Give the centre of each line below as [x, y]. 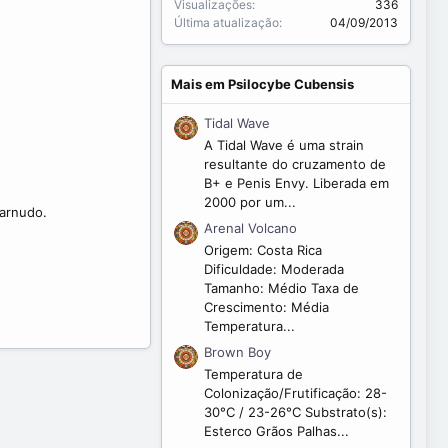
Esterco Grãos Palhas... [276, 431]
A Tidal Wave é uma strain [284, 144]
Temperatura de [253, 374]
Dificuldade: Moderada [274, 269]
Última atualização [226, 23]
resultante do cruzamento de [295, 163]
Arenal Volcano [250, 227]
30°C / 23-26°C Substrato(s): [295, 412]
